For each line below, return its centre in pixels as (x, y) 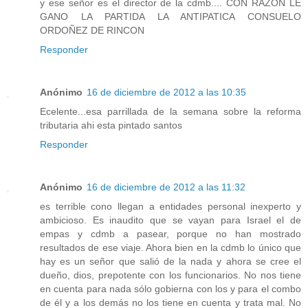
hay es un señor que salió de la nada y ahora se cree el (170, 262)
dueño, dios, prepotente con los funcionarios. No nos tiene (170, 275)
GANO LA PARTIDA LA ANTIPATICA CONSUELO (170, 17)
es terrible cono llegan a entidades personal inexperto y (170, 207)
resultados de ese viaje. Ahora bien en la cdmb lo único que (170, 248)
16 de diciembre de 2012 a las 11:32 (166, 187)
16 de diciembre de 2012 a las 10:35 (166, 92)
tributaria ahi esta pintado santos (111, 125)
